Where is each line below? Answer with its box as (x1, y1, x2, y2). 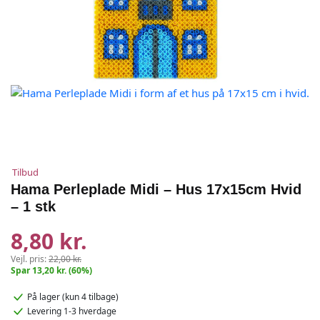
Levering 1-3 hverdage (27, 305, 116, 318)
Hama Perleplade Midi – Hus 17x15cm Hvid (11, 181, 301, 197)
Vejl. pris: (11, 253, 49, 265)
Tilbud (12, 166, 39, 179)
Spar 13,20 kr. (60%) (11, 264, 92, 276)
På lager (27, 291, 62, 304)
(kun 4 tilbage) (62, 291, 119, 304)
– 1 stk (11, 199, 56, 214)
